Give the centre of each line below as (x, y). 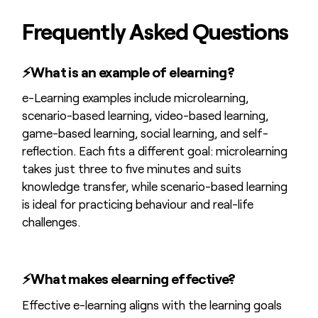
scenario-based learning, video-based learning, (145, 115)
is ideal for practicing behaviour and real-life (137, 204)
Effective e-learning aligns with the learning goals (152, 304)
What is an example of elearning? (133, 71)
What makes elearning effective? (133, 279)
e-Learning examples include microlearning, (135, 98)
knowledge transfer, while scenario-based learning (154, 186)
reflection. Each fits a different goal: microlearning (154, 151)
